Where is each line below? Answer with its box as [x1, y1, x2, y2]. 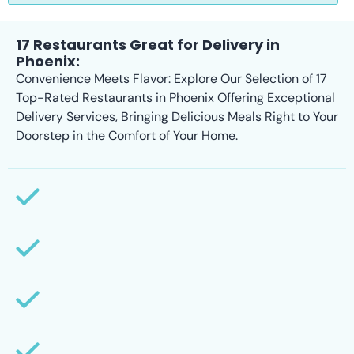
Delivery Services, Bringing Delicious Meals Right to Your [16, 107, 338, 125]
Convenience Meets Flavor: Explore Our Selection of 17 [16, 70, 327, 87]
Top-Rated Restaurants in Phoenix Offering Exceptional [16, 88, 335, 106]
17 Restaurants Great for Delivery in [16, 34, 280, 55]
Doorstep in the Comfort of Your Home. [16, 126, 238, 144]
